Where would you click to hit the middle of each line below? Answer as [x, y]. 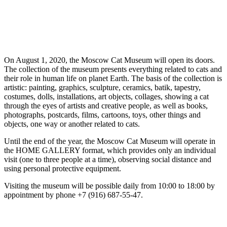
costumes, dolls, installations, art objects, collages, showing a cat [106, 96]
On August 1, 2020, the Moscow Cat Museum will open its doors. [109, 60]
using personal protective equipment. [63, 168]
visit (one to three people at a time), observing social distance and [108, 159]
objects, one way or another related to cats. [72, 124]
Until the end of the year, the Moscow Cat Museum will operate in [110, 141]
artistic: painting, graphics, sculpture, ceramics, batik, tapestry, [102, 87]
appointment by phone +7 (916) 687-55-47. [73, 195]
